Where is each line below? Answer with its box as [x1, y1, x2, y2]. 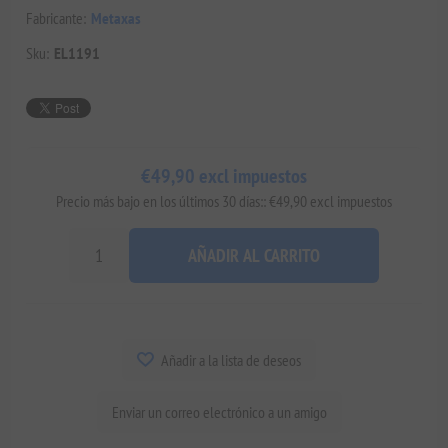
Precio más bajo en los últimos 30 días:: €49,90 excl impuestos [56, 190, 392, 211]
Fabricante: [26, 7, 87, 28]
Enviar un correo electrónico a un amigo [111, 401, 327, 422]
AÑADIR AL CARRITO [188, 243, 320, 267]
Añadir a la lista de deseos [161, 349, 301, 370]
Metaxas [91, 7, 142, 28]
